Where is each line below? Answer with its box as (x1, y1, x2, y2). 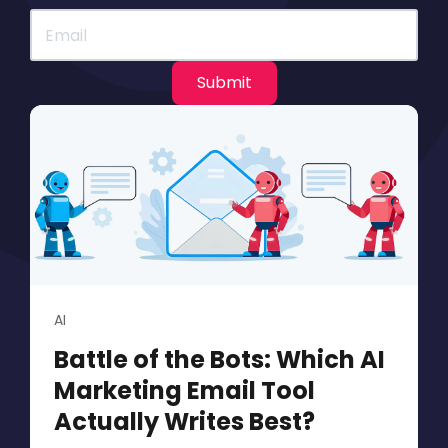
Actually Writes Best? (54, 405, 315, 439)
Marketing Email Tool (54, 374, 315, 408)
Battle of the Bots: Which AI (54, 343, 385, 377)
